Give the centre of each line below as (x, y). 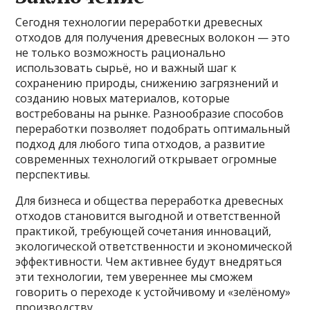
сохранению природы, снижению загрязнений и (147, 83)
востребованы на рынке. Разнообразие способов (150, 114)
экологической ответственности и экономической (154, 247)
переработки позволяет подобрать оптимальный (153, 129)
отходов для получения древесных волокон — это (153, 38)
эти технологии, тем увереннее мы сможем (134, 277)
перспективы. (53, 175)
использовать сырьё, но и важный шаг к (126, 68)
